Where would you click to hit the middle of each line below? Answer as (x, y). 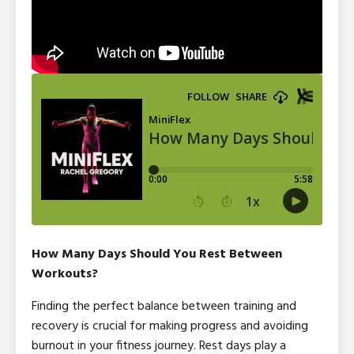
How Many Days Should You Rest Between (157, 255)
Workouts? (65, 275)
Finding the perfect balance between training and (164, 307)
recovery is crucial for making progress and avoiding (170, 327)
